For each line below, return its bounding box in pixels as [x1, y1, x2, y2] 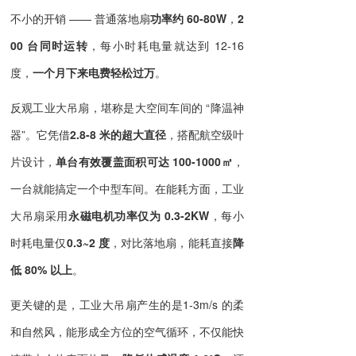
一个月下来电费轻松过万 [33, 64, 155, 81]
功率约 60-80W [150, 10, 226, 27]
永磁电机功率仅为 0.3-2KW [68, 207, 210, 224]
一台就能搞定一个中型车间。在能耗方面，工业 [10, 180, 244, 197]
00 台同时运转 [10, 37, 89, 54]
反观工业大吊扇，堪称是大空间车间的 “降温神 [10, 99, 244, 116]
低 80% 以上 [10, 261, 72, 278]
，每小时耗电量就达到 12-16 [88, 37, 245, 54]
